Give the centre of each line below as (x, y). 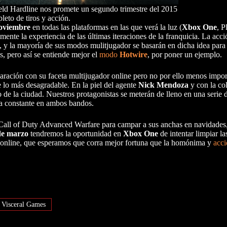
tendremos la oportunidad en (76, 134)
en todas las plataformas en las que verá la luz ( (106, 27)
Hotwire (134, 55)
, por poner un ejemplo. (185, 55)
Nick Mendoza (163, 85)
